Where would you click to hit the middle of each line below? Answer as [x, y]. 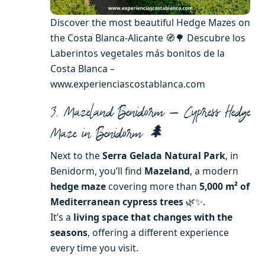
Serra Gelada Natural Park [164, 155]
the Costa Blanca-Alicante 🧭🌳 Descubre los [148, 38]
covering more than [153, 186]
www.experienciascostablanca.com [128, 84]
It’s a [62, 217]
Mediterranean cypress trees [117, 201]
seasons [69, 232]
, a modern [214, 171]
